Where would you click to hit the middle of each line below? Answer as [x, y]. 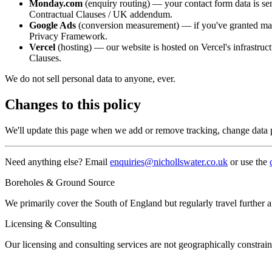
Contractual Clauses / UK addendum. [101, 15]
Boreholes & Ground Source [60, 182]
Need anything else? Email [56, 161]
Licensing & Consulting [51, 223]
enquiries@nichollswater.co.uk [169, 161]
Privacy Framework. [68, 36]
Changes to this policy [73, 105]
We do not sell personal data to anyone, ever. [90, 79]
